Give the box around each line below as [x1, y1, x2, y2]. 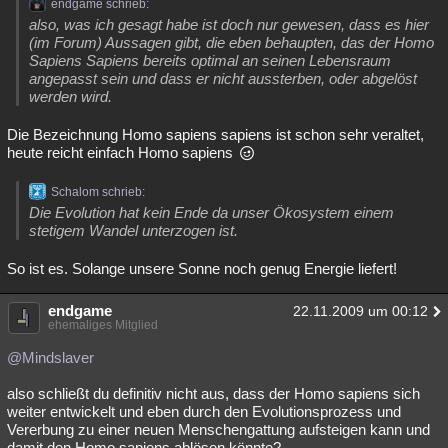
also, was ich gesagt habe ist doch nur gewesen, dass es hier [29, 16, 429, 33]
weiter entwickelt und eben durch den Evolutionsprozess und [7, 403, 401, 420]
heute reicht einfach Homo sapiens [7, 144, 237, 161]
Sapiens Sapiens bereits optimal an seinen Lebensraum [29, 52, 391, 69]
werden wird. [29, 88, 112, 105]
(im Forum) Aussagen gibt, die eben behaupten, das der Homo [29, 34, 434, 51]
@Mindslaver [7, 349, 94, 366]
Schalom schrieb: [51, 185, 145, 199]
